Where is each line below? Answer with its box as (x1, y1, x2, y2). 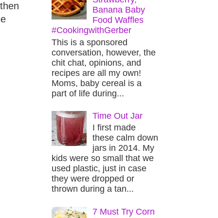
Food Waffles (92, 15, 144, 25)
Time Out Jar (92, 110, 143, 121)
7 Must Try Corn (92, 206, 155, 217)
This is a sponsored (52, 37, 127, 47)
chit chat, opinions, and (52, 57, 141, 68)
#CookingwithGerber (52, 25, 131, 35)
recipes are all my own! (52, 68, 141, 78)
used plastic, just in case (52, 163, 146, 174)
